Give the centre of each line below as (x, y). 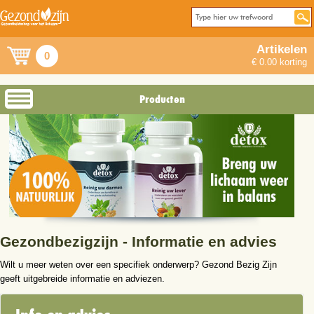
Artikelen (282, 49)
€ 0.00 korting (279, 62)
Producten (162, 99)
